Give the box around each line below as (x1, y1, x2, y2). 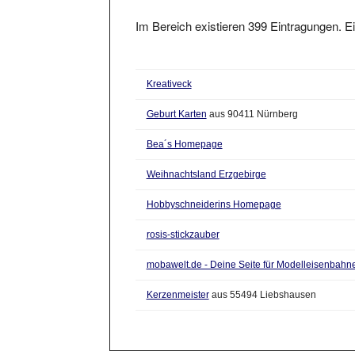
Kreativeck (146, 63, 192, 75)
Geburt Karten (146, 94, 207, 105)
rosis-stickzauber (146, 214, 219, 226)
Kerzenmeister (146, 274, 209, 286)
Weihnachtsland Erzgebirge (146, 154, 266, 166)
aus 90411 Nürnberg (206, 94, 298, 105)
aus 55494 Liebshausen (208, 274, 316, 286)
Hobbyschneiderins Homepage (146, 184, 281, 196)
